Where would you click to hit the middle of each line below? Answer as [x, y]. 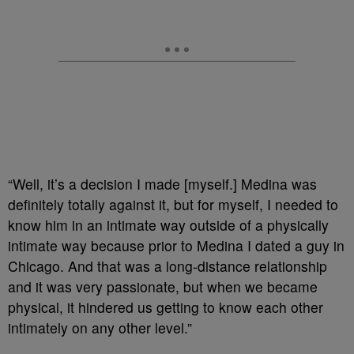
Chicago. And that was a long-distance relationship [168, 266]
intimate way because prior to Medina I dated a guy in [176, 245]
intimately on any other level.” [100, 328]
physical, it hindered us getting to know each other [166, 307]
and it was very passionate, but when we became [163, 286]
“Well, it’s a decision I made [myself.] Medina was [162, 184]
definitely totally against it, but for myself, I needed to [173, 204]
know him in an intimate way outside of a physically [168, 225]
